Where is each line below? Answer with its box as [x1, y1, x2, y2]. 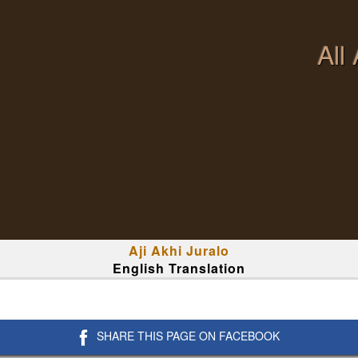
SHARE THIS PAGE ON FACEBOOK [97, 328, 280, 344]
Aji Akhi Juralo [129, 241, 229, 260]
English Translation [113, 259, 245, 277]
